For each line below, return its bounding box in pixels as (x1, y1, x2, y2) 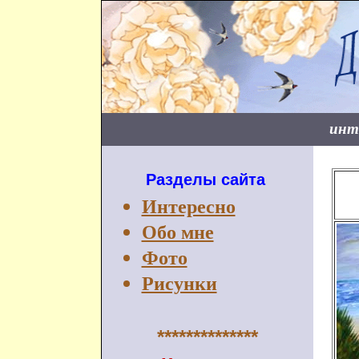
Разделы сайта (145, 171, 265, 188)
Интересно (141, 196, 236, 217)
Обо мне (141, 222, 214, 243)
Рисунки (141, 273, 217, 294)
